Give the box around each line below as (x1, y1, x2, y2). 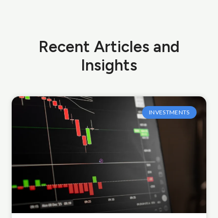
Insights (81, 55, 137, 74)
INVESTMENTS (149, 109, 190, 116)
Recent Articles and (38, 37, 180, 56)
